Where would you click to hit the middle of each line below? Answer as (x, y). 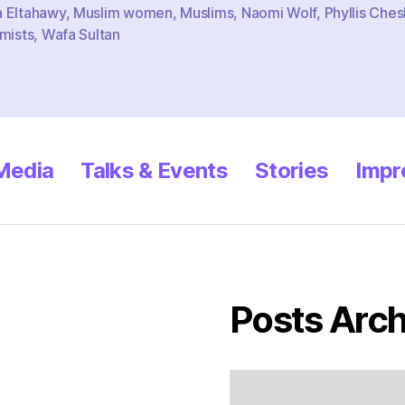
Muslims (207, 12)
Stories (292, 170)
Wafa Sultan (80, 34)
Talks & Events (155, 170)
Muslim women (122, 12)
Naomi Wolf (279, 12)
